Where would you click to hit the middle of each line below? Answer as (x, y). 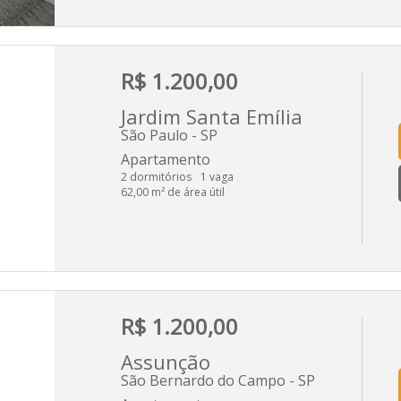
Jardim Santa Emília (212, 116)
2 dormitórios (156, 176)
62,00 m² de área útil (173, 192)
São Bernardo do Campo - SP (218, 380)
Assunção (166, 361)
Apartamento (166, 159)
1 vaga (217, 176)
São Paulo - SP (169, 135)
